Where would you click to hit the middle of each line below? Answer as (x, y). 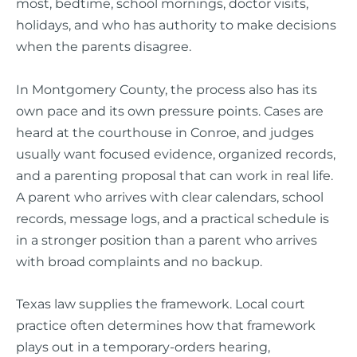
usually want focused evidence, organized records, (176, 153)
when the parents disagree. (104, 47)
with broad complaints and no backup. (139, 261)
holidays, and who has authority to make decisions (176, 25)
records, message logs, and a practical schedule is (173, 218)
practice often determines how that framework (166, 325)
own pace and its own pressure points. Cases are (170, 110)
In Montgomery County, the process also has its (167, 89)
